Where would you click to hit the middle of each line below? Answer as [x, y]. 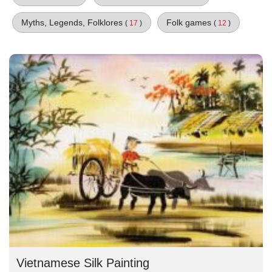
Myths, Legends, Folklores [73, 22]
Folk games [190, 22]
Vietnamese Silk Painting [83, 263]
